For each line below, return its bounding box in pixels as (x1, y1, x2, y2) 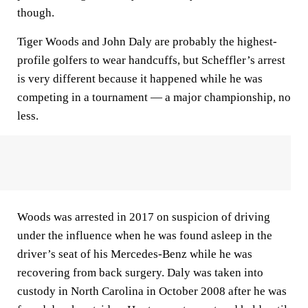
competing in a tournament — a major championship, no (17, 91, 291, 104)
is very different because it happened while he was (17, 72, 263, 85)
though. (17, 6, 54, 19)
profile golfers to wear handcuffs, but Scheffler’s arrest (17, 54, 285, 67)
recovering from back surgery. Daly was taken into (17, 266, 263, 279)
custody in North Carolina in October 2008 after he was (17, 285, 287, 298)
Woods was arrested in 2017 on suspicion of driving (17, 210, 270, 223)
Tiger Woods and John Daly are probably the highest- (17, 35, 277, 48)
